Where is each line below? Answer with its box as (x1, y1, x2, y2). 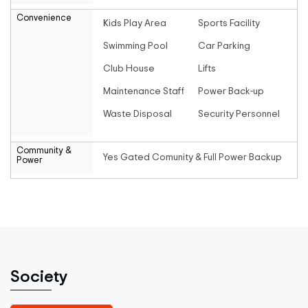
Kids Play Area (102, 19, 166, 28)
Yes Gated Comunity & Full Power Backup (102, 153, 282, 162)
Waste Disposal (102, 109, 172, 119)
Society (10, 269, 67, 285)
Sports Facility (198, 19, 261, 28)
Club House (102, 64, 155, 74)
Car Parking (198, 41, 251, 51)
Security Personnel (198, 109, 280, 119)
